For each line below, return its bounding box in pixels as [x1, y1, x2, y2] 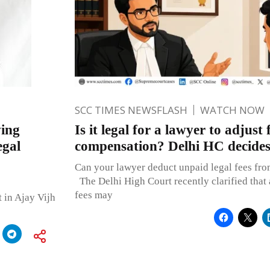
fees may [74, 189, 113, 201]
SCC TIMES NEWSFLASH [74, 102, 187, 117]
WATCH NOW [199, 102, 265, 117]
